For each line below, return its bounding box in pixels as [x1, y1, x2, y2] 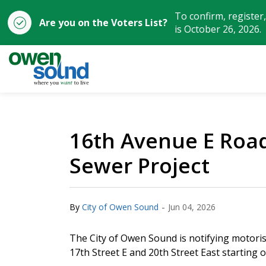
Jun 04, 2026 [168, 201, 216, 213]
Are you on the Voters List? [39, 16, 167, 29]
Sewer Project [69, 151, 210, 179]
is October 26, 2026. [175, 23, 261, 36]
